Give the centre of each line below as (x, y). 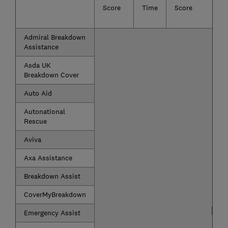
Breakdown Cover (51, 75)
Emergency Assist (52, 212)
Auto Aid (38, 93)
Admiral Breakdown (54, 37)
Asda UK (37, 65)
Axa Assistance (48, 158)
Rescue (35, 121)
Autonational (44, 111)
